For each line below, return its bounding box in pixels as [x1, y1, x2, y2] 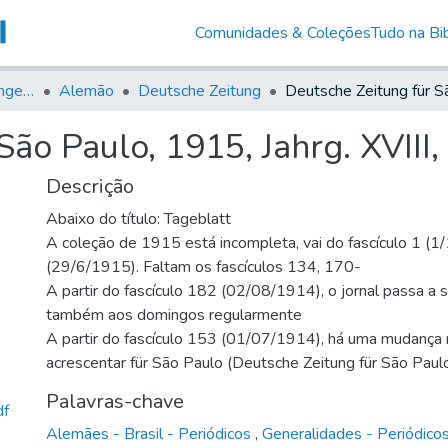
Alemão [59, 79, 114, 102]
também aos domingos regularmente [46, 303, 302, 326]
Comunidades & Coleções [194, 21, 371, 44]
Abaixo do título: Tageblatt [46, 207, 231, 230]
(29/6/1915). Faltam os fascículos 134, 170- [46, 255, 361, 278]
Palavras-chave [46, 387, 184, 415]
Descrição [46, 172, 134, 200]
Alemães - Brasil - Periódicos [46, 422, 255, 445]
